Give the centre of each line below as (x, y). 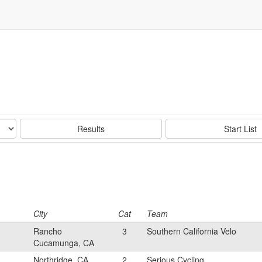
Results (91, 129)
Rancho (48, 231)
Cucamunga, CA (64, 243)
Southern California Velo (192, 231)
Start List (240, 129)
